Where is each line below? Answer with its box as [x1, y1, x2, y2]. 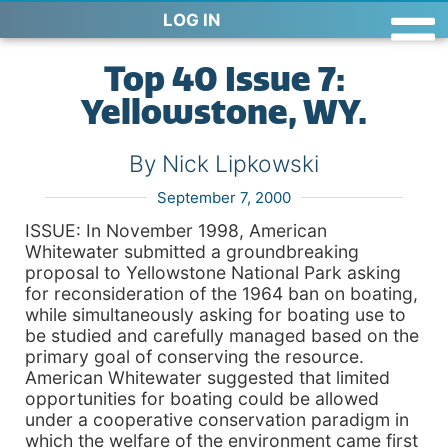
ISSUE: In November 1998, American [25, 220, 327, 241]
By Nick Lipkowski [129, 150, 319, 178]
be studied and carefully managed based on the [25, 325, 419, 346]
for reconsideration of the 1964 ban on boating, [25, 283, 418, 304]
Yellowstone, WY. [81, 92, 367, 133]
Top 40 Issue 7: [103, 59, 345, 100]
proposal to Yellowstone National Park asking [25, 262, 401, 283]
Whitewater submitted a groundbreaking [25, 241, 359, 262]
